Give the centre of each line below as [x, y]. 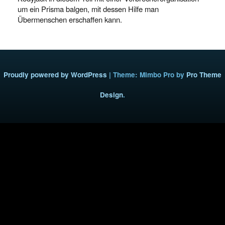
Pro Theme [204, 75]
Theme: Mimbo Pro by [150, 75]
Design [111, 95]
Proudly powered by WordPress [55, 75]
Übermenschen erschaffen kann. [70, 19]
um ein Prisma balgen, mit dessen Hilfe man [88, 9]
